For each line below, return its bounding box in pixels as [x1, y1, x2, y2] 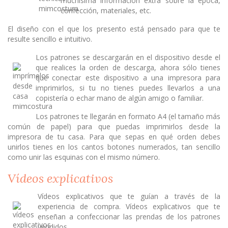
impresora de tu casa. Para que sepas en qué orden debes [8, 132, 220, 142]
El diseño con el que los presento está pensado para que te [8, 24, 220, 34]
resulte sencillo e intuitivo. [8, 34, 92, 44]
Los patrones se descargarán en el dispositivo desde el [36, 52, 220, 63]
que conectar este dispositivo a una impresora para [36, 73, 220, 83]
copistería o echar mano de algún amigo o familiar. [36, 93, 204, 103]
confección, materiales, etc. [61, 6, 151, 16]
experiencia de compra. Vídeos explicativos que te [38, 201, 220, 211]
